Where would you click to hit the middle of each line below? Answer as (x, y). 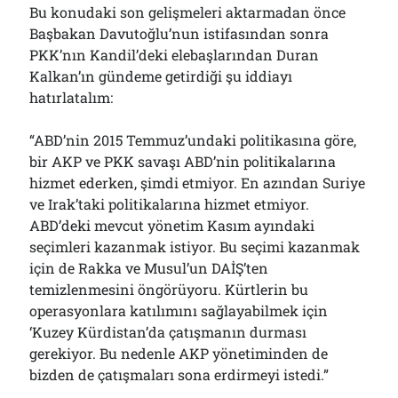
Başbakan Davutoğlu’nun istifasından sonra (179, 33)
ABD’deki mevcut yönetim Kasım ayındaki (172, 225)
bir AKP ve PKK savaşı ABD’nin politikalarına (183, 161)
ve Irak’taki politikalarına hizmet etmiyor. (170, 204)
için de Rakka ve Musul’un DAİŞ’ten (149, 268)
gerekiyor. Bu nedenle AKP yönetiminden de (179, 353)
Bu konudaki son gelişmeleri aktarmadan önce (188, 12)
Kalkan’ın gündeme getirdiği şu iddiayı (161, 76)
